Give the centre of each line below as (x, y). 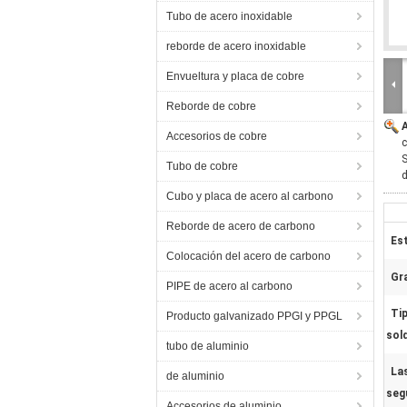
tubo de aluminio (208, 346)
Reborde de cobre (211, 106)
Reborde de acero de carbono (241, 226)
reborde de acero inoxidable (236, 46)
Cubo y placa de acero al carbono (250, 196)
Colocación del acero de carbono (248, 256)
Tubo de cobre (202, 166)
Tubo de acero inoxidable (229, 16)
